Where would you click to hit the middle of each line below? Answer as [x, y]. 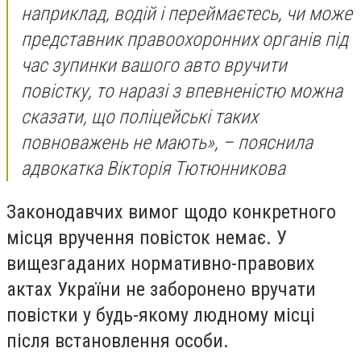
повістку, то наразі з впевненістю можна [182, 91]
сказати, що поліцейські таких [139, 117]
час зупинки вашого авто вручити [154, 66]
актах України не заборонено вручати [161, 289]
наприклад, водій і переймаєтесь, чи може [187, 14]
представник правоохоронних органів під [185, 40]
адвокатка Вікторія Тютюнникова [153, 169]
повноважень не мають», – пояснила [167, 143]
